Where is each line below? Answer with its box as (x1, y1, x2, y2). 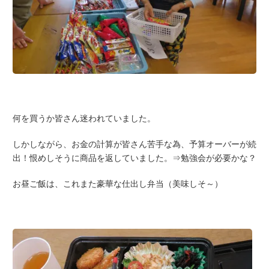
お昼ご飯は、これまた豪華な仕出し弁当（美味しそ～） (13, 178, 223, 190)
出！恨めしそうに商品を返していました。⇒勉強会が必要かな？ (13, 153, 256, 164)
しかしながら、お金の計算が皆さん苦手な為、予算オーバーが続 (13, 139, 256, 150)
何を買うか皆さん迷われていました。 (13, 113, 156, 124)
